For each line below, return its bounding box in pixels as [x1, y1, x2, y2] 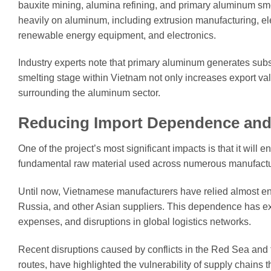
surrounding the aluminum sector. [18, 88, 160, 99]
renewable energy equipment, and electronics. [18, 30, 216, 41]
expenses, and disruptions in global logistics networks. [18, 216, 251, 227]
